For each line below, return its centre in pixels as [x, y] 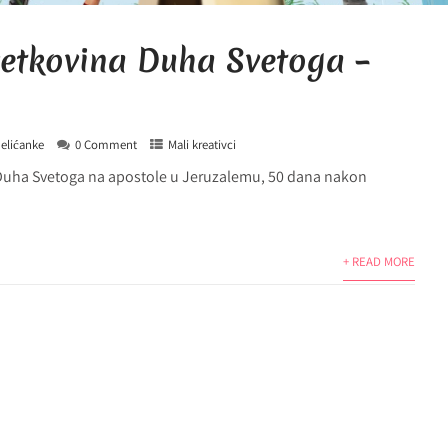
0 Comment [106, 144]
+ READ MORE [378, 261]
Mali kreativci [202, 144]
